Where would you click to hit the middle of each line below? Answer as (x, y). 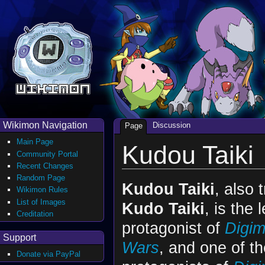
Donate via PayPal (49, 254)
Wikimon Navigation (45, 125)
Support (20, 237)
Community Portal (48, 154)
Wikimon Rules (43, 190)
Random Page (41, 178)
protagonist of (173, 228)
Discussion (171, 125)
